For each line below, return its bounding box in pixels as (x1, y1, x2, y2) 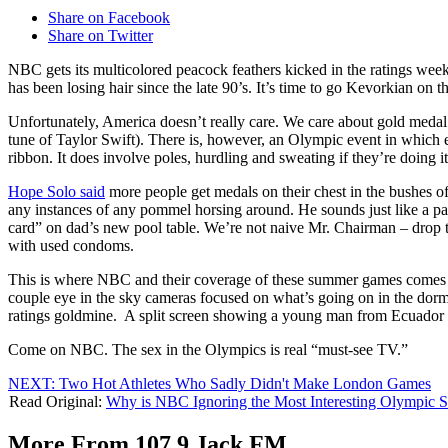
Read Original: (9, 393, 106, 411)
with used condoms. (8, 237, 134, 255)
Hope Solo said (8, 183, 105, 201)
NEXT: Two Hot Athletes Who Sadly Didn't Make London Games (8, 375, 431, 393)
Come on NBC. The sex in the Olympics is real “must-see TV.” (8, 341, 408, 359)
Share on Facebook (48, 9, 170, 27)
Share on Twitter (48, 27, 153, 45)
